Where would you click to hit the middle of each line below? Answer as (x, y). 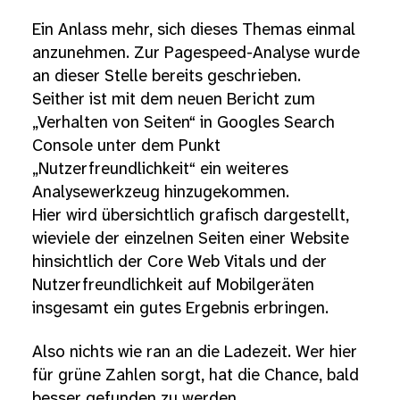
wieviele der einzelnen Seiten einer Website (191, 239)
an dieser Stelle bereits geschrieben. (167, 76)
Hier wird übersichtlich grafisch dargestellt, (191, 216)
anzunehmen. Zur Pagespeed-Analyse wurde (196, 53)
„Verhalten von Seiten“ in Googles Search (183, 123)
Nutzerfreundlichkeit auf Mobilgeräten (173, 285)
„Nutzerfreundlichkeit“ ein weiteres (160, 169)
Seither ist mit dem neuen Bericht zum (174, 100)
